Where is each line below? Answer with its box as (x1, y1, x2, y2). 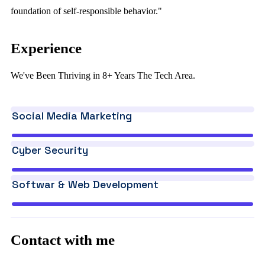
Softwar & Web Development (12, 177, 159, 191)
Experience (11, 40, 82, 56)
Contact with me (11, 232, 115, 248)
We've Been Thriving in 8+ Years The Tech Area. (11, 70, 195, 80)
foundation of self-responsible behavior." (11, 6, 162, 16)
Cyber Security (12, 143, 88, 157)
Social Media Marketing (12, 109, 132, 122)
